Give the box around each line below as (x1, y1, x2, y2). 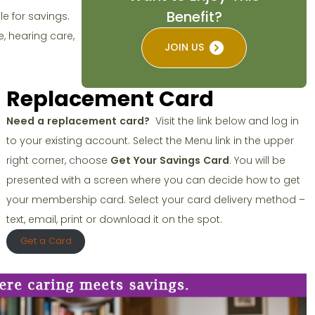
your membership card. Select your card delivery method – (6, 192, 306, 207)
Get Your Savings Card (110, 153, 230, 167)
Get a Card (20, 234, 72, 248)
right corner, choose (6, 153, 111, 167)
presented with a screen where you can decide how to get (6, 172, 301, 187)
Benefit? (166, 6, 222, 27)
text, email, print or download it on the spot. (6, 212, 223, 226)
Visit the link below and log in (150, 113, 300, 128)
